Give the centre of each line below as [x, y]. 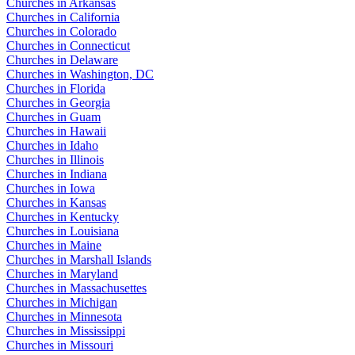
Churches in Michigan [62, 302]
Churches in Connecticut [68, 45]
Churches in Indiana [57, 174]
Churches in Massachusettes [76, 288]
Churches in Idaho [52, 145]
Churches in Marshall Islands [79, 259]
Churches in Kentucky [63, 216]
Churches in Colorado [61, 31]
